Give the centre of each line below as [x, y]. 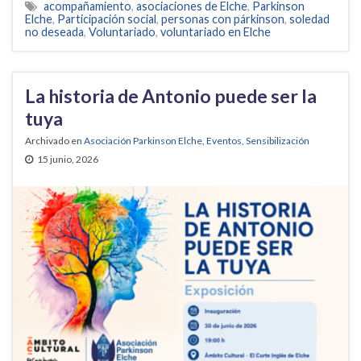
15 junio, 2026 [68, 160]
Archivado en [54, 141]
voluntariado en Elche [216, 32]
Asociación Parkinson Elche [143, 141]
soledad [309, 19]
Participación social [107, 19]
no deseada [54, 32]
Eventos [224, 141]
